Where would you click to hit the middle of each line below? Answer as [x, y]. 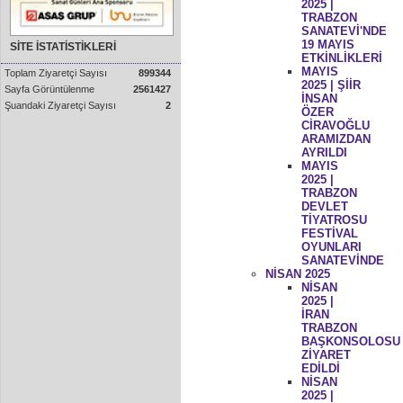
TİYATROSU [334, 219]
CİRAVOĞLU [335, 125]
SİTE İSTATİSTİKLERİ [63, 47]
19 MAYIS [327, 44]
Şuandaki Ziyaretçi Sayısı [60, 105]
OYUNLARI [331, 246]
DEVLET [324, 206]
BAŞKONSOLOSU [350, 341]
